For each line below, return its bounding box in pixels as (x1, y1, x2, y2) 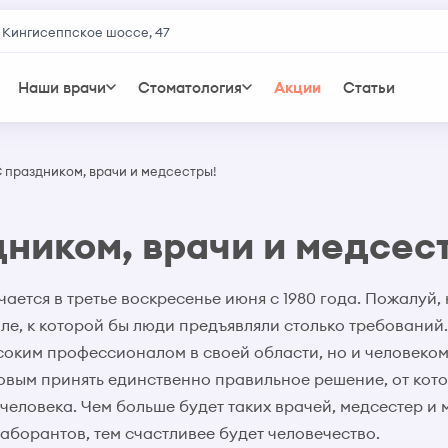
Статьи (343, 77, 396, 97)
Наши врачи (18, 77, 107, 97)
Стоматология (138, 77, 243, 97)
